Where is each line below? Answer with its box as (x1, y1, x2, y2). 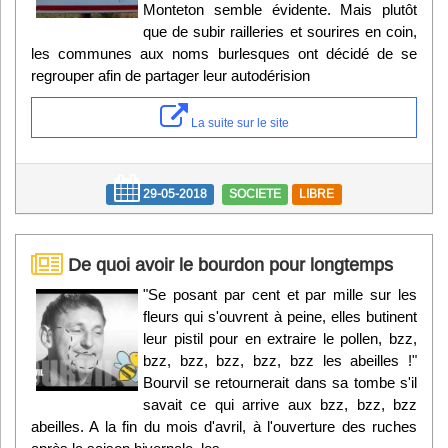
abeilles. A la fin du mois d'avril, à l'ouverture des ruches (31, 418, 417, 436)
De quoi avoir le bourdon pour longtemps (63, 254, 393, 276)
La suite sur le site (187, 115, 289, 131)
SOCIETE (229, 186, 281, 202)
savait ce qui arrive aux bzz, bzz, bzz (143, 396, 417, 414)
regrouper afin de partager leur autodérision (31, 67, 310, 85)
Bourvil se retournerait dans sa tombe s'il (143, 374, 417, 392)
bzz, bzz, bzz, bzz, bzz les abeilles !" (143, 352, 417, 370)
